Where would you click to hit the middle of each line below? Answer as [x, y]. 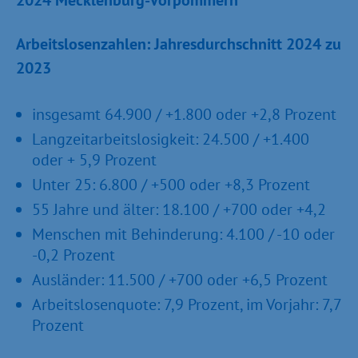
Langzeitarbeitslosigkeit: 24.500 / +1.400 [171, 139]
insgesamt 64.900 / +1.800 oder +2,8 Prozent [184, 114]
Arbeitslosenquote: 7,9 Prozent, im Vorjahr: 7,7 [187, 304]
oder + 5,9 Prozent [94, 160]
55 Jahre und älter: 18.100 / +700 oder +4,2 [179, 209]
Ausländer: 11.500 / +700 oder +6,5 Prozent [180, 280]
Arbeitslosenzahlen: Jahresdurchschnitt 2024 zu [179, 44]
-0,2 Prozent [74, 255]
